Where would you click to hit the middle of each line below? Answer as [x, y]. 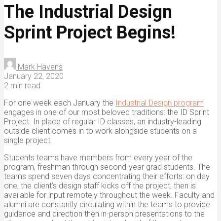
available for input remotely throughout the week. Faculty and [109, 195]
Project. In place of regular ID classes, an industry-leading [103, 121]
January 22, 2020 [34, 76]
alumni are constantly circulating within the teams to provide [107, 204]
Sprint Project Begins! [90, 32]
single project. [28, 140]
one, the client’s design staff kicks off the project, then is [100, 185]
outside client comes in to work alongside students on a [100, 131]
